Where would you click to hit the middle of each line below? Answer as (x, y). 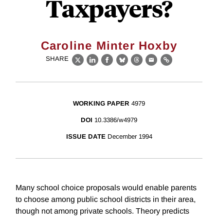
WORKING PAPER (101, 104)
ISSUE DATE (86, 137)
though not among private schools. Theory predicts (102, 211)
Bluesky (137, 65)
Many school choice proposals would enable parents (106, 188)
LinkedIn (108, 65)
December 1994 (130, 137)
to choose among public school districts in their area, (106, 200)
